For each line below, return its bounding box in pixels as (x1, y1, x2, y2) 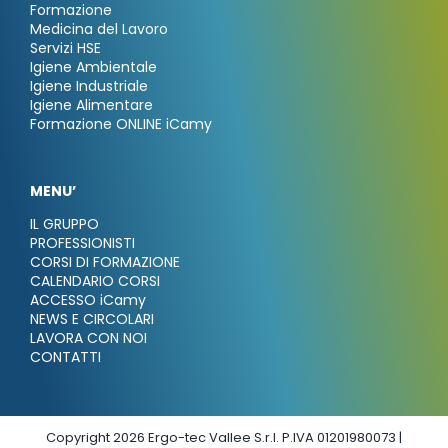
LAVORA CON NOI (29, 328, 147, 349)
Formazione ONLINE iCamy (29, 114, 212, 135)
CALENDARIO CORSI (29, 271, 160, 292)
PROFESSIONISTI (29, 233, 135, 254)
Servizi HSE (29, 38, 101, 59)
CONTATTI (29, 347, 101, 368)
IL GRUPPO (29, 214, 99, 235)
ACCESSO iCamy (29, 290, 146, 311)
